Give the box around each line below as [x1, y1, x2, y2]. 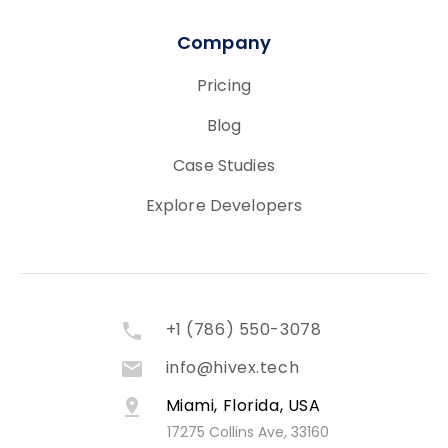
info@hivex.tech [165, 356, 300, 383]
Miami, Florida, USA [165, 394, 321, 421]
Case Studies [173, 154, 275, 181]
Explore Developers [145, 194, 303, 221]
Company [176, 29, 272, 61]
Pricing [196, 74, 252, 101]
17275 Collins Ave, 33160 [166, 422, 329, 446]
